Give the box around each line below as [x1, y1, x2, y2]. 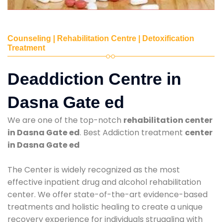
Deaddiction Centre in [7, 69, 181, 88]
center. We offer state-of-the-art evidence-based [7, 188, 208, 200]
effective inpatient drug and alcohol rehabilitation [7, 176, 201, 188]
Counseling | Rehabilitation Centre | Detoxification [7, 34, 194, 43]
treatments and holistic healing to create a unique [7, 201, 203, 213]
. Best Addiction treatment [80, 126, 185, 138]
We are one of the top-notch [7, 114, 123, 126]
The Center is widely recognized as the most [7, 164, 180, 175]
